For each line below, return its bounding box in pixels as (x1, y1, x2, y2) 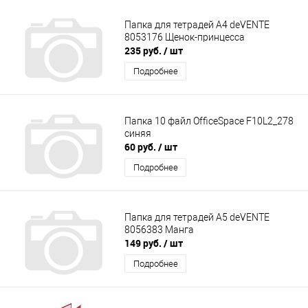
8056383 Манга (124, 223, 194, 235)
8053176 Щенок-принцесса (124, 31, 245, 43)
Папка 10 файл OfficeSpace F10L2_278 (124, 115, 294, 126)
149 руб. (124, 236, 164, 250)
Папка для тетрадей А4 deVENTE (124, 19, 269, 30)
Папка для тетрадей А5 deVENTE (124, 211, 269, 223)
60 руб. (124, 140, 158, 154)
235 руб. (124, 44, 164, 58)
